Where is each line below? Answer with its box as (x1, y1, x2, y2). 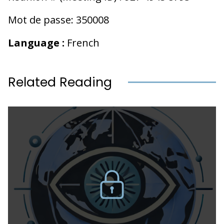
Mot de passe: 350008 (8, 12, 109, 26)
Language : (8, 35, 64, 49)
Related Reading (8, 73, 112, 91)
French (64, 35, 99, 49)
